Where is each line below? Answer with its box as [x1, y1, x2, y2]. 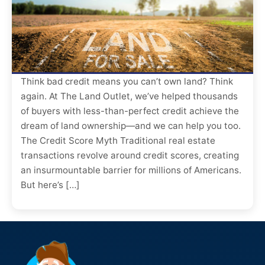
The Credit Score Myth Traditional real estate [21, 134, 215, 146]
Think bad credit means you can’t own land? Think [21, 75, 233, 87]
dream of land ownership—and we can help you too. [21, 119, 241, 131]
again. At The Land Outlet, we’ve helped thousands [21, 90, 238, 102]
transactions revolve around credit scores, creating [21, 149, 239, 161]
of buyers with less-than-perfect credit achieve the [21, 105, 239, 117]
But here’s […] [21, 179, 80, 190]
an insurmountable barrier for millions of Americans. [21, 164, 241, 176]
